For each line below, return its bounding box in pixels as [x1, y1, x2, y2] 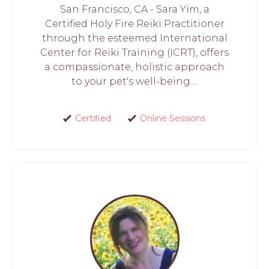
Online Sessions [140, 112, 205, 124]
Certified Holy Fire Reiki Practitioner [44, 17, 225, 29]
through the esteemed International [41, 32, 228, 44]
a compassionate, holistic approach [44, 61, 225, 73]
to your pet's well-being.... [71, 75, 198, 87]
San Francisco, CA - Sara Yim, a [59, 3, 210, 15]
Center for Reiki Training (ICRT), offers [40, 46, 229, 58]
